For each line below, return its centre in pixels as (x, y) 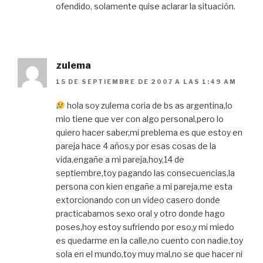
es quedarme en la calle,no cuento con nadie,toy (149, 241)
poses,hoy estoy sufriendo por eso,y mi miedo (145, 227)
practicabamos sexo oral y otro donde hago (140, 214)
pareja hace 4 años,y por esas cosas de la (136, 146)
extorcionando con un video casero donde (138, 200)
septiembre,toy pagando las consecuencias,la (145, 173)
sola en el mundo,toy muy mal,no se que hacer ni (149, 254)
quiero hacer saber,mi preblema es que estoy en (149, 133)
